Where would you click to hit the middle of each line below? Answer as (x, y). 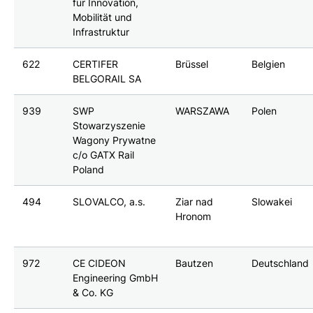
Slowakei (272, 202)
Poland (89, 169)
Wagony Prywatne (115, 140)
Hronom (194, 216)
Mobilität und (103, 17)
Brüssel (192, 64)
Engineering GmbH (116, 278)
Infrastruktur (101, 32)
